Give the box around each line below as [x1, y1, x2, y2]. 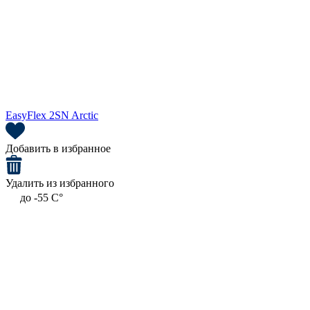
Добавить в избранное [6, 143, 111, 155]
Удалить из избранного [6, 177, 114, 190]
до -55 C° [20, 192, 63, 204]
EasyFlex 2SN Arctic [6, 109, 98, 122]
